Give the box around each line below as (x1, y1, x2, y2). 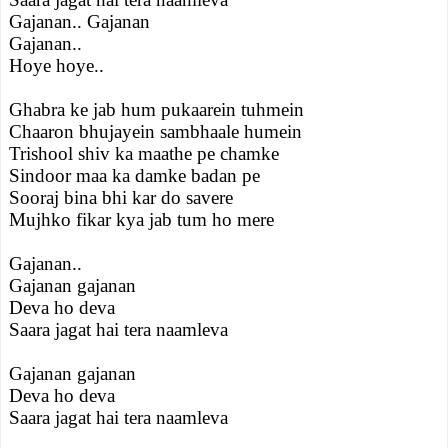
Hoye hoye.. (9, 55, 104, 76)
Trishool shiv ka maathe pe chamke (9, 143, 279, 164)
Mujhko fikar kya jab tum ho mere (9, 209, 274, 230)
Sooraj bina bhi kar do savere (9, 187, 233, 208)
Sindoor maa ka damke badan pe (9, 165, 260, 186)
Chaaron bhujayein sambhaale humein (9, 121, 302, 142)
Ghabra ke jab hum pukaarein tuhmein (9, 99, 304, 120)
